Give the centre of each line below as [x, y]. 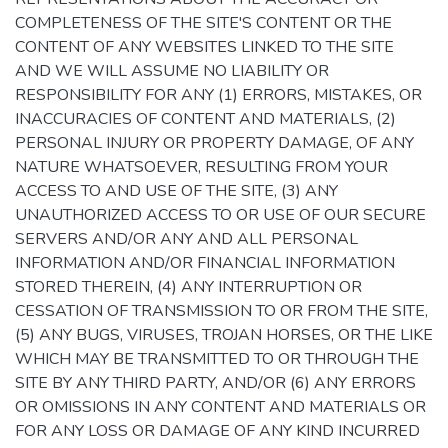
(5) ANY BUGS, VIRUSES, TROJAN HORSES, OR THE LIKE [224, 335]
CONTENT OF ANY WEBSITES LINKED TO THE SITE [204, 47]
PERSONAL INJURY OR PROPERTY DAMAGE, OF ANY [214, 143]
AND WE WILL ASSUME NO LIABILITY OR [172, 71]
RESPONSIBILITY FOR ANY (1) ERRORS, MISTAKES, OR [218, 95]
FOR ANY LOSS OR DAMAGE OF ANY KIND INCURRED [217, 431]
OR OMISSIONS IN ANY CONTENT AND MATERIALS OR [220, 407]
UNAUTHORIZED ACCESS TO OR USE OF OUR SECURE [220, 215]
